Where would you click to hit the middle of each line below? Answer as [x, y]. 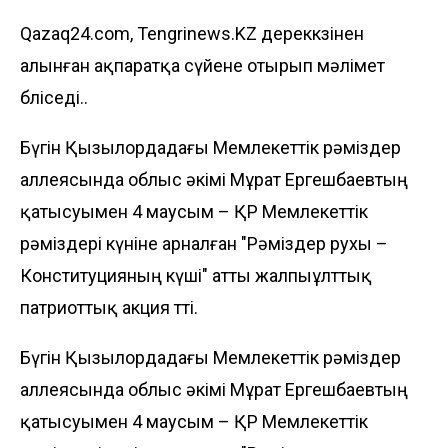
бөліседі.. [54, 97]
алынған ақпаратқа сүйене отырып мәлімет [202, 65]
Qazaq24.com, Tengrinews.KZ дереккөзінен [192, 33]
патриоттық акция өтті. [109, 307]
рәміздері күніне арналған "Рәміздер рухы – [204, 243]
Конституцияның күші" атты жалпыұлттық [196, 275]
